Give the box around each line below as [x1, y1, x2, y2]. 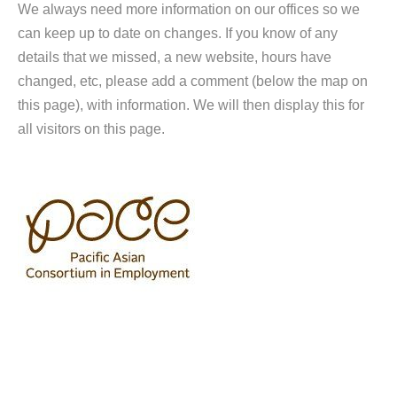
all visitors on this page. [18, 121, 165, 136]
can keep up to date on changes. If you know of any [18, 26, 338, 41]
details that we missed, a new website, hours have [18, 50, 331, 65]
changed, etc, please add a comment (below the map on [18, 74, 368, 89]
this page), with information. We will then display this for [18, 97, 364, 113]
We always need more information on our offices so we [18, 2, 360, 17]
